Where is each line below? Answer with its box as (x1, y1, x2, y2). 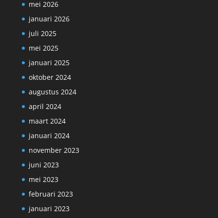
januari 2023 (28, 204, 70, 214)
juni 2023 (28, 160, 59, 170)
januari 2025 (28, 58, 70, 68)
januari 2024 (28, 131, 70, 141)
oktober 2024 (28, 73, 71, 82)
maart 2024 (28, 116, 66, 126)
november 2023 (28, 145, 79, 155)
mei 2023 (28, 175, 58, 184)
